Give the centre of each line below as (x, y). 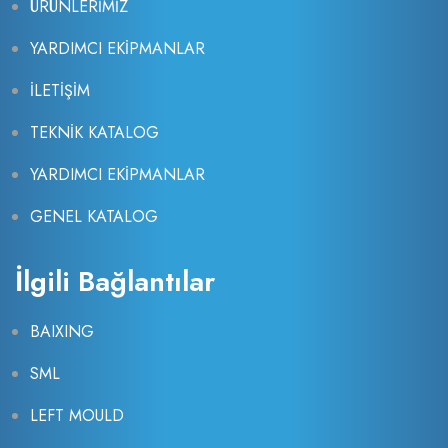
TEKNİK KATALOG (94, 133)
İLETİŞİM (60, 91)
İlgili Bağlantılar (115, 282)
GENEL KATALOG (94, 217)
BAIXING (62, 332)
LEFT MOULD (77, 416)
